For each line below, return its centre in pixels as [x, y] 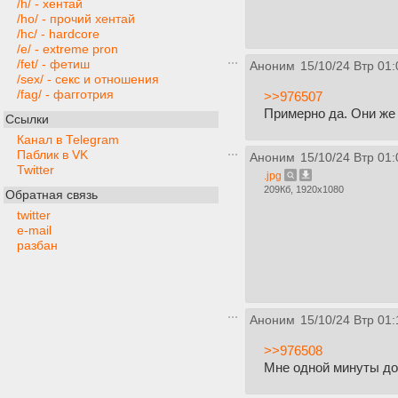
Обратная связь [52, 195]
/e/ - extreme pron [68, 49]
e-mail [34, 231]
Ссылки [27, 119]
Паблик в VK [52, 155]
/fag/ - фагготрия [65, 95]
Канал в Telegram [68, 140]
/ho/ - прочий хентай [76, 19]
